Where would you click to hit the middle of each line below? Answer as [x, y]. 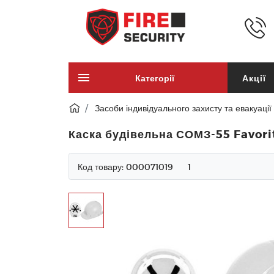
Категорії [154, 78]
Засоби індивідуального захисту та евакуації [183, 108]
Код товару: [102, 166]
